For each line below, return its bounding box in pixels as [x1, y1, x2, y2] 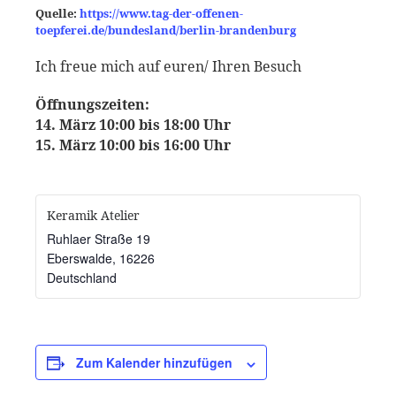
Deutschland [47, 269, 118, 287]
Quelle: [35, 5, 80, 22]
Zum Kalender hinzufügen [76, 354, 233, 372]
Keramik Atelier [47, 207, 141, 225]
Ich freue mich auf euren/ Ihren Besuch [35, 57, 302, 77]
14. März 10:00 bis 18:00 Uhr [35, 115, 232, 135]
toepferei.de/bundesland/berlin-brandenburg [35, 22, 297, 39]
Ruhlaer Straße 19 [47, 230, 151, 248]
